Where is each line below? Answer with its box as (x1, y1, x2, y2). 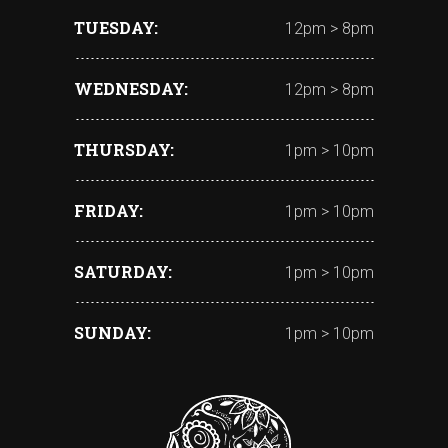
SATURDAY (74, 261, 169, 283)
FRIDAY (74, 200, 140, 222)
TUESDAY (74, 17, 155, 39)
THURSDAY (74, 139, 171, 161)
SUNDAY (74, 322, 148, 344)
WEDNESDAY (74, 78, 185, 100)
